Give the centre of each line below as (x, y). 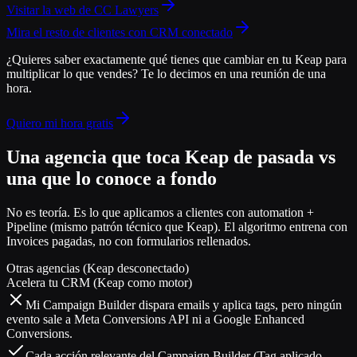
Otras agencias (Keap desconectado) (98, 268)
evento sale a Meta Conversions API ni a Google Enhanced (155, 319)
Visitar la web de (50, 10)
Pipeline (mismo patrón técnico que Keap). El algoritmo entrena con (177, 227)
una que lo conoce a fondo (112, 179)
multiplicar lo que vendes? (72, 74)
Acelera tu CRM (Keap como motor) (99, 282)
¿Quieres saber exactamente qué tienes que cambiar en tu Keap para (177, 60)
